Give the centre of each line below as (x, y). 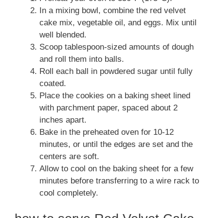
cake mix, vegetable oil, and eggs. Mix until (118, 22)
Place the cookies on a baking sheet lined (115, 95)
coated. (53, 83)
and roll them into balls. (82, 59)
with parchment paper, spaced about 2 (109, 108)
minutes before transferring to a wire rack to (119, 181)
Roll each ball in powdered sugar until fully (116, 71)
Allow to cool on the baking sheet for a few (116, 168)
